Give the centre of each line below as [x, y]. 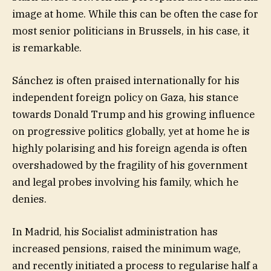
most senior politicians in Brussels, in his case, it [131, 31]
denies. [29, 199]
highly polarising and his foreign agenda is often [130, 149]
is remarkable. [47, 48]
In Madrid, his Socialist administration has [115, 232]
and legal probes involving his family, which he [125, 182]
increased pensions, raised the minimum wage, [126, 249]
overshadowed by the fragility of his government [130, 165]
